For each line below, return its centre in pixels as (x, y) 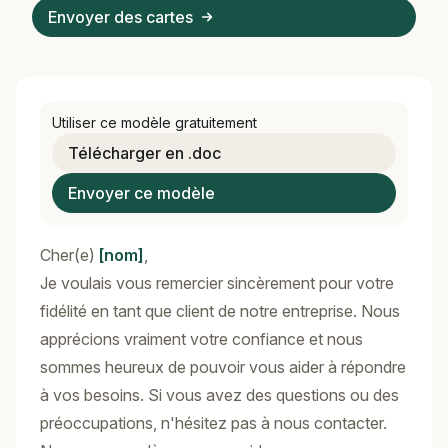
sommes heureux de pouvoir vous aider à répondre (223, 367)
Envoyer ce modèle (141, 193)
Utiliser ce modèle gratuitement (154, 122)
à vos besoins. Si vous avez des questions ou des (219, 395)
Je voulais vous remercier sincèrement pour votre (217, 283)
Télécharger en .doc (144, 153)
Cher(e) (69, 255)
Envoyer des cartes (120, 17)
